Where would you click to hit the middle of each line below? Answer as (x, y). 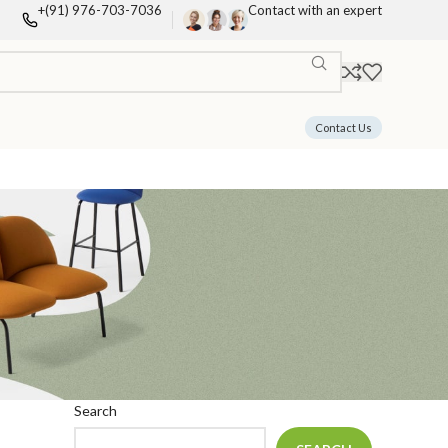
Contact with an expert (315, 10)
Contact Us (343, 127)
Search (95, 410)
